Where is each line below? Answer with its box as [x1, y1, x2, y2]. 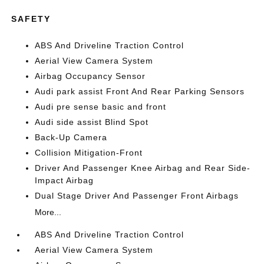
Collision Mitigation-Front [35, 148, 143, 157]
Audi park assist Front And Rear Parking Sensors [35, 87, 245, 96]
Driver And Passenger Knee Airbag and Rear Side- [35, 163, 251, 173]
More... [35, 207, 62, 217]
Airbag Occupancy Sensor [35, 71, 146, 81]
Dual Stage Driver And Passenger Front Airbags [35, 191, 239, 200]
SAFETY [11, 14, 51, 24]
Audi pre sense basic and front [35, 102, 167, 111]
